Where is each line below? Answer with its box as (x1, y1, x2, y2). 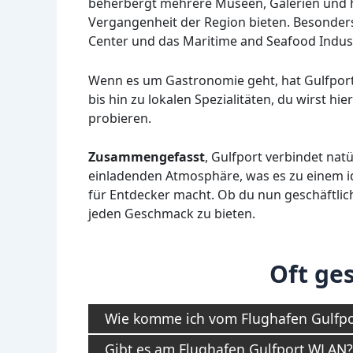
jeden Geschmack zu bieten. (88, 205, 255, 223)
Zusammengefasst (88, 148, 205, 166)
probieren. (88, 109, 151, 127)
